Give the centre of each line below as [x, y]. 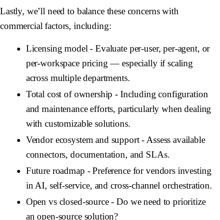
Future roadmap [55, 171]
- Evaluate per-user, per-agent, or [149, 48]
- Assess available [172, 140]
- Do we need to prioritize [157, 202]
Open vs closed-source [67, 202]
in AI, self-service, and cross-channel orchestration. [119, 186]
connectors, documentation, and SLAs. [98, 155]
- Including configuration [160, 94]
